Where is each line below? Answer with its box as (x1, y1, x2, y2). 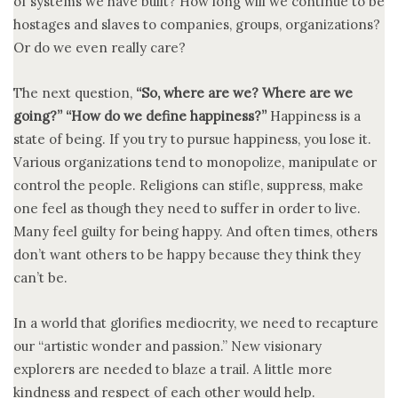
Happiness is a (267, 107, 361, 124)
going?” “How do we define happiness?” (13, 107, 267, 124)
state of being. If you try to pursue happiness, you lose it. (13, 130, 371, 147)
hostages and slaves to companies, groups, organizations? (13, 15, 380, 33)
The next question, (13, 84, 136, 101)
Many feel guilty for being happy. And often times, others (13, 222, 378, 240)
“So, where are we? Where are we (136, 84, 353, 101)
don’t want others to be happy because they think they (13, 245, 361, 263)
